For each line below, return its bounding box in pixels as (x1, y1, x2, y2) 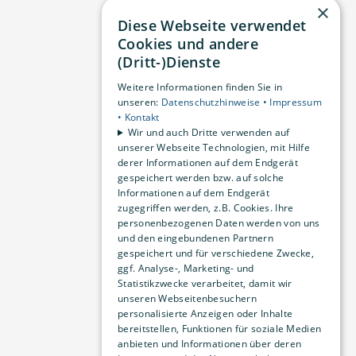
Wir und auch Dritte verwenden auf (127, 126, 290, 139)
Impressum (269, 95, 323, 109)
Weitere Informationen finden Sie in (118, 80, 283, 94)
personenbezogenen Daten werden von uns (118, 216, 320, 230)
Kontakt (124, 110, 160, 124)
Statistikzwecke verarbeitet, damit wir (118, 277, 292, 290)
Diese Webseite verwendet (118, 16, 307, 35)
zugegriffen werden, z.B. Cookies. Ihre (118, 201, 294, 215)
